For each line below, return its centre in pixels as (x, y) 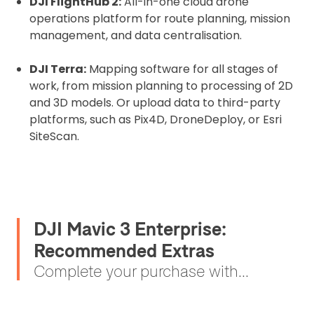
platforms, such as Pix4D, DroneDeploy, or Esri (156, 120)
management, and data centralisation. (136, 35)
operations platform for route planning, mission (160, 19)
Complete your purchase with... (141, 271)
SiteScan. (54, 136)
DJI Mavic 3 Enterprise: (130, 229)
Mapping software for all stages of (182, 69)
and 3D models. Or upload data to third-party (155, 103)
